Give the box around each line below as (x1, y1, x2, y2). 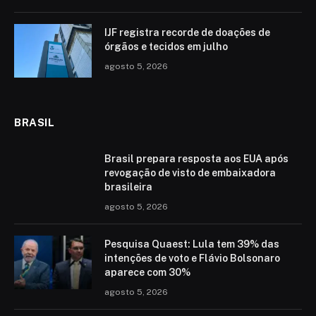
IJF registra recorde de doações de (104, 26, 270, 38)
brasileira (104, 181, 152, 193)
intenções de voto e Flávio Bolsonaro (104, 252, 280, 264)
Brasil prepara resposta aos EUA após (104, 152, 288, 164)
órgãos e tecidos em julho (104, 40, 228, 52)
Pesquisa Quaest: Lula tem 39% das (104, 238, 279, 250)
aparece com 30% (104, 266, 190, 278)
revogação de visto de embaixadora (104, 166, 276, 178)
